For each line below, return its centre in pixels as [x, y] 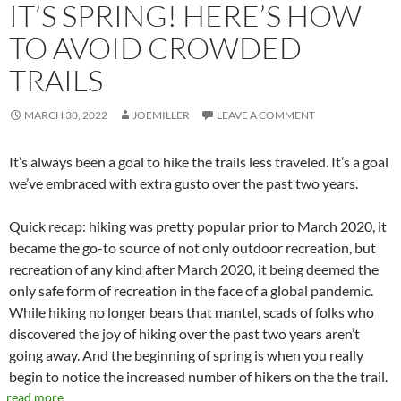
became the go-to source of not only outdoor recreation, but [192, 247]
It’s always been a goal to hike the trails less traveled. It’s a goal [199, 161]
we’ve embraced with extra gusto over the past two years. [183, 183]
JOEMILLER [161, 115]
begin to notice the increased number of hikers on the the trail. [198, 376]
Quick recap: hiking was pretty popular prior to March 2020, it [198, 226]
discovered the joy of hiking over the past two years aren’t [184, 333]
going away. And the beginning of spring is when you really [186, 354]
